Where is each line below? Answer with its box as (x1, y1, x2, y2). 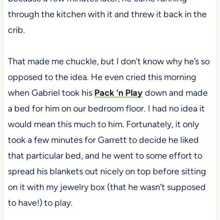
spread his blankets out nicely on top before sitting (7, 165, 206, 177)
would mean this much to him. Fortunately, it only (7, 118, 199, 130)
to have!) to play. (7, 197, 73, 208)
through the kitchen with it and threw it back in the (7, 8, 207, 20)
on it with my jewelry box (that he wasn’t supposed (7, 181, 206, 192)
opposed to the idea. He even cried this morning (7, 71, 196, 82)
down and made (142, 87, 208, 98)
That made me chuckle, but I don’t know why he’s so (7, 55, 210, 67)
